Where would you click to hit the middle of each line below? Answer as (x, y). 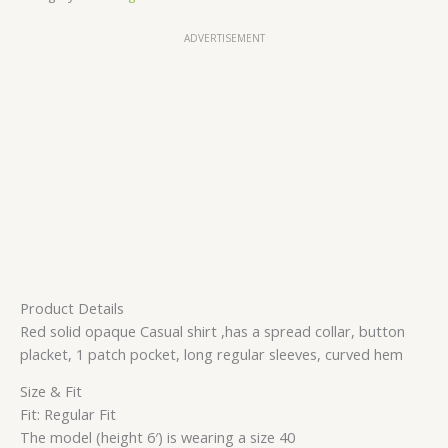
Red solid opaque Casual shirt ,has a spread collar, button (212, 330)
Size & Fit (51, 391)
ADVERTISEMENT (224, 37)
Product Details (72, 307)
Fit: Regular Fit (68, 414)
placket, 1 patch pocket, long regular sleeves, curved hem (211, 353)
